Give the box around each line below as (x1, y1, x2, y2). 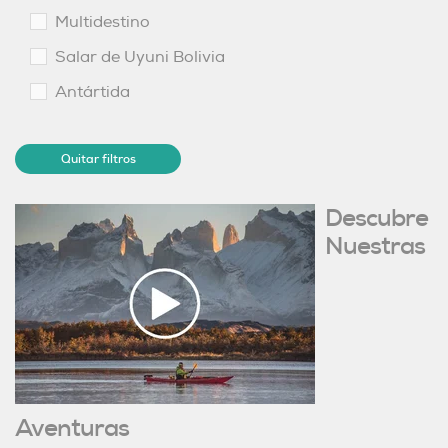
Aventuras (15, 412, 129, 444)
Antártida (55, 82, 130, 102)
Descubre (325, 202, 428, 234)
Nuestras (325, 230, 425, 262)
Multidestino (55, 12, 150, 32)
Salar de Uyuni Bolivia (55, 47, 225, 67)
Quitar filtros (60, 151, 136, 167)
